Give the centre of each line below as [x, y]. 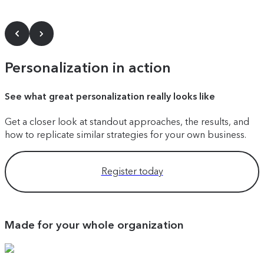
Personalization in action [88, 67]
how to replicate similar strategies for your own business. [126, 135]
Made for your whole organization [94, 225]
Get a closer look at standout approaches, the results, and [127, 122]
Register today [132, 171]
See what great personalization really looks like [110, 96]
